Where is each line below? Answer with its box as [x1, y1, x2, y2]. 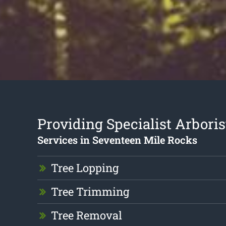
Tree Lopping [50, 160, 119, 176]
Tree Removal [50, 208, 122, 223]
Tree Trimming [50, 184, 129, 199]
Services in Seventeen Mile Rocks [37, 133, 197, 147]
